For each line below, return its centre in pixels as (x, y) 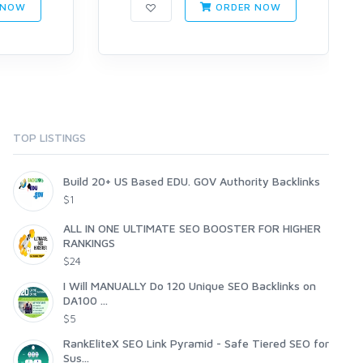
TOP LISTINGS (49, 138)
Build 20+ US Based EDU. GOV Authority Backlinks (192, 181)
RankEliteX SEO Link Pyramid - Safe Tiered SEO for (196, 344)
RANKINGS (89, 243)
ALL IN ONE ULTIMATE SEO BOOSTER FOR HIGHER (192, 228)
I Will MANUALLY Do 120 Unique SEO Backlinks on (190, 286)
